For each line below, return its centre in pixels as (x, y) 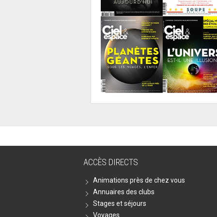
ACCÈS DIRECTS (111, 162)
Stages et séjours (120, 204)
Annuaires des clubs (124, 192)
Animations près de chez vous (139, 180)
